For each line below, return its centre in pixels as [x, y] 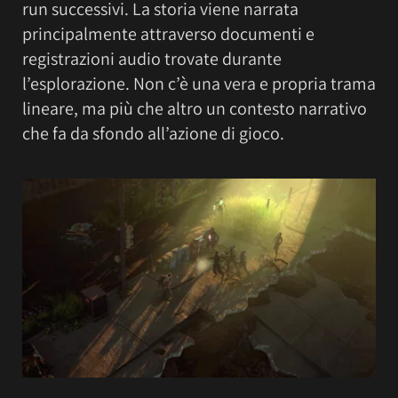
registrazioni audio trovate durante [152, 58]
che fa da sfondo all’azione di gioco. [153, 133]
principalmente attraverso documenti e [168, 33]
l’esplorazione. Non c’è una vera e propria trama [199, 83]
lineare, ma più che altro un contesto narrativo [195, 108]
